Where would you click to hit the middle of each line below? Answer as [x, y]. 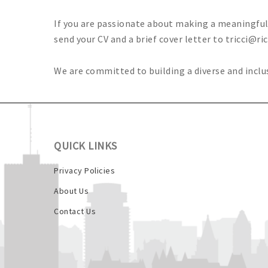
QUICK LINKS [86, 145]
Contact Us [75, 211]
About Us [71, 191]
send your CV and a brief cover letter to [140, 39]
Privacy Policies [84, 170]
